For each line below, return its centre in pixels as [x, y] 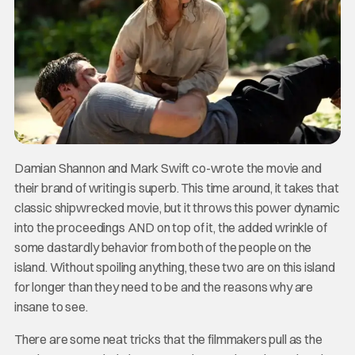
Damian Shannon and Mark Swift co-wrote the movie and [168, 168]
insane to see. [51, 306]
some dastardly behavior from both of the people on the [163, 247]
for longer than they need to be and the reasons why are [164, 286]
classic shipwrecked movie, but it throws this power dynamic [177, 207]
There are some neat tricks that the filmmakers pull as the [168, 339]
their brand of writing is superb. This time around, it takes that [176, 187]
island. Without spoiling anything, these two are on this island [174, 267]
